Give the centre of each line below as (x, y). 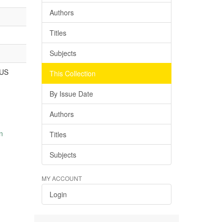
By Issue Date (71, 94)
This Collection (72, 73)
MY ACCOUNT (61, 178)
